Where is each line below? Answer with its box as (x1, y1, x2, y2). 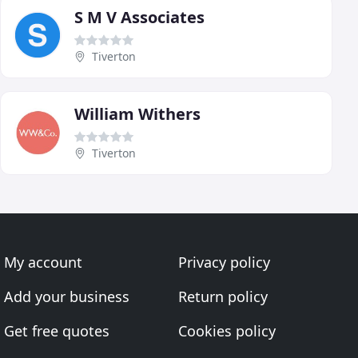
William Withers (74, 102, 201, 125)
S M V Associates (74, 6, 205, 28)
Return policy (177, 287, 268, 306)
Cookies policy (177, 321, 276, 340)
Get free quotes (4, 321, 110, 340)
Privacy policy (177, 253, 270, 272)
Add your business (4, 287, 130, 306)
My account (4, 253, 83, 272)
